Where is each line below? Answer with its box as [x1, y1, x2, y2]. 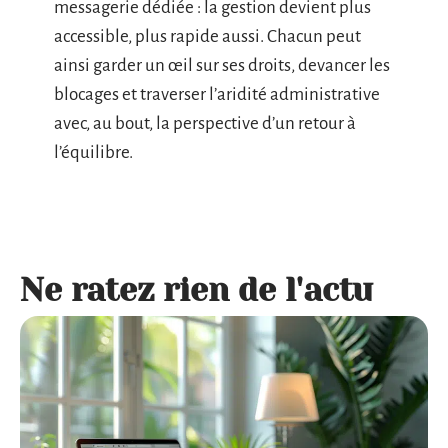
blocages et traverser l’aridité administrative [54, 85, 380, 105]
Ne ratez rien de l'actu [20, 272, 373, 310]
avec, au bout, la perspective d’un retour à [54, 114, 356, 134]
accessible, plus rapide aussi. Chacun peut [54, 27, 361, 47]
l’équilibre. [54, 143, 133, 163]
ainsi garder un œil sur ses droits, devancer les [54, 56, 390, 76]
